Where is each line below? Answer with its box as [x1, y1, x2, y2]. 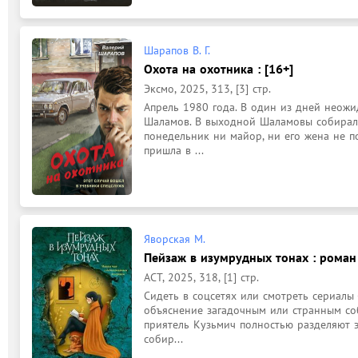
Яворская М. [144, 232, 205, 246]
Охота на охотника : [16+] [144, 60, 293, 77]
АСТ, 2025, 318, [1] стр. [144, 270, 259, 284]
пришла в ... [144, 142, 204, 157]
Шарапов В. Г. [144, 42, 210, 58]
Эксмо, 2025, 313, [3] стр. [144, 81, 271, 96]
